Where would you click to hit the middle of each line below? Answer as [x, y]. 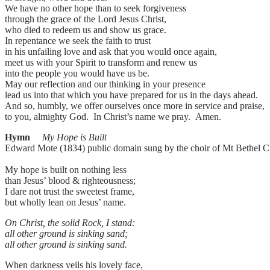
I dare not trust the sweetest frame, [70, 192]
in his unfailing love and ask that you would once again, [111, 52]
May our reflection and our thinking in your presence [105, 84]
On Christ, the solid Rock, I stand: [70, 223]
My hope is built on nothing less [66, 170]
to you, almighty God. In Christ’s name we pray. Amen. [114, 117]
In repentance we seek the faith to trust [78, 41]
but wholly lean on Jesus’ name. [65, 202]
